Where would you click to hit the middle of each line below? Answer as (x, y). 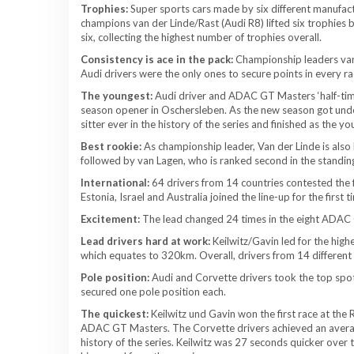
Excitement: (110, 218)
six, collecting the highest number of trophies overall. (201, 37)
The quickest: (115, 313)
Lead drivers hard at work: (145, 241)
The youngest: (117, 95)
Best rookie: (111, 146)
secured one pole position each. (153, 291)
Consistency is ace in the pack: (157, 59)
